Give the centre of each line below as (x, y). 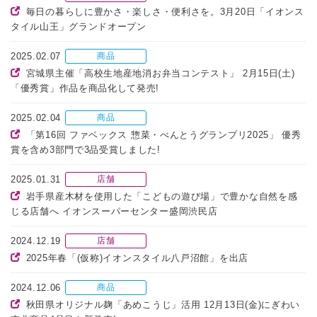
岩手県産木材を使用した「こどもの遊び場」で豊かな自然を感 (162, 197)
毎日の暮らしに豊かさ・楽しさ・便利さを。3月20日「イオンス (165, 12)
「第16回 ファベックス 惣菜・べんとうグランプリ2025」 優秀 (163, 135)
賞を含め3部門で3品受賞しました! (86, 150)
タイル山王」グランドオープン (79, 27)
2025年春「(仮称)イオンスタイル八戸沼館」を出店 (137, 258)
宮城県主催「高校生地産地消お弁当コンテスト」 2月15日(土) (160, 74)
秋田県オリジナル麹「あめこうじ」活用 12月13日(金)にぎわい (163, 305)
